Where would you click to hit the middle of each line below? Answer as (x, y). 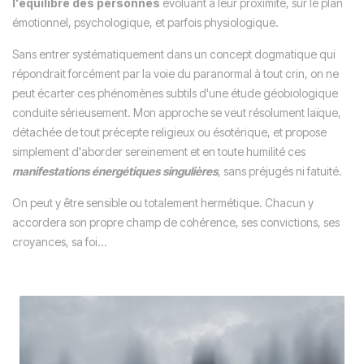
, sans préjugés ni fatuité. (280, 171)
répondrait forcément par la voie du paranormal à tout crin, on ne (175, 74)
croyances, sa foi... (60, 242)
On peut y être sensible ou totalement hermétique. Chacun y (163, 203)
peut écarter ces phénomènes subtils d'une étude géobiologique (175, 93)
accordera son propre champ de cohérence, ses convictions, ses (176, 222)
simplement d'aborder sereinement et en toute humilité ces (159, 152)
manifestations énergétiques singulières (115, 171)
